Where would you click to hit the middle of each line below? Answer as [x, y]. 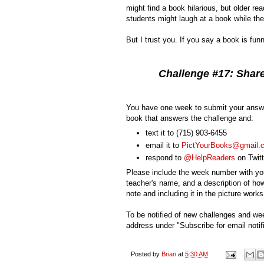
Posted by [146, 254]
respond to [165, 158]
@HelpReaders [209, 158]
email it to [164, 145]
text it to [161, 133]
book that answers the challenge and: [190, 118]
